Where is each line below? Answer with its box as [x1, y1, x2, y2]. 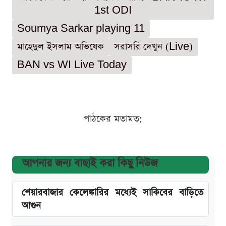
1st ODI [94, 4, 132, 17]
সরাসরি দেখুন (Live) [114, 40, 193, 53]
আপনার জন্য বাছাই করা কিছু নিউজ [22, 156, 158, 171]
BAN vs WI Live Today [17, 59, 127, 72]
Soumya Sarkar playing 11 [17, 22, 145, 35]
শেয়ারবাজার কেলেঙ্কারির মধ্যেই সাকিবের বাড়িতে [22, 186, 203, 199]
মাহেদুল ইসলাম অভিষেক [17, 40, 104, 53]
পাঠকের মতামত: [84, 112, 142, 126]
